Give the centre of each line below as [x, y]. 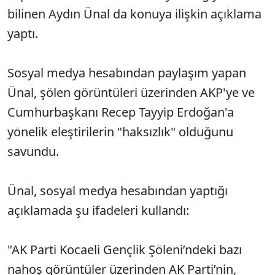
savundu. [33, 152]
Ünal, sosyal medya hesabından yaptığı [118, 191]
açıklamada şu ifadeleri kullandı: [100, 211]
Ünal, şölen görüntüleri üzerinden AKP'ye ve [131, 93]
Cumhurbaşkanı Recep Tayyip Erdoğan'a [121, 112]
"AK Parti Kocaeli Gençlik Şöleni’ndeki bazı [125, 250]
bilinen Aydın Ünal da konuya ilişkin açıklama [134, 14]
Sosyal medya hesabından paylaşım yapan [127, 73]
